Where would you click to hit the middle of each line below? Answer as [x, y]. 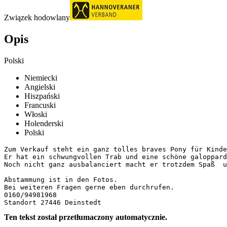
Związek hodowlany [37, 17]
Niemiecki [41, 78]
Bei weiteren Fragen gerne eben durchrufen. [91, 187]
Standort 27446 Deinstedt [53, 202]
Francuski [40, 105]
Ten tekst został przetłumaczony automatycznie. [86, 217]
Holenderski [44, 123]
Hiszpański [42, 96]
